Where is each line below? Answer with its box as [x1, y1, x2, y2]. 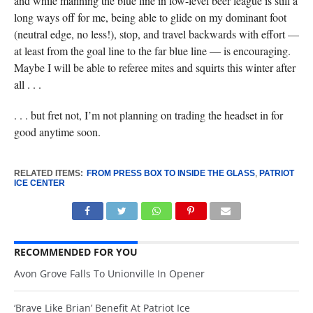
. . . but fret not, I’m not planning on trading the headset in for [13, 108, 283, 122]
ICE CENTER [13, 178, 65, 188]
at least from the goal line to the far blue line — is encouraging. [13, 43, 291, 58]
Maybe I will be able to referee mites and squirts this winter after [13, 60, 296, 75]
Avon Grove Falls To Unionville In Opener [13, 267, 205, 280]
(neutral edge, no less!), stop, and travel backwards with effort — [13, 27, 299, 41]
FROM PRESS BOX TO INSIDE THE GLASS [86, 168, 255, 178]
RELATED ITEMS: [13, 168, 83, 178]
